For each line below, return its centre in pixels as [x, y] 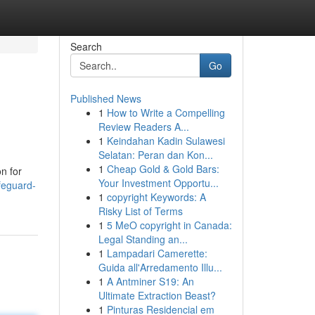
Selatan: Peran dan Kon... [155, 155]
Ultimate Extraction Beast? [157, 295]
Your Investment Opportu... [158, 183]
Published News [105, 98]
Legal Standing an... [143, 239]
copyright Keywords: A [156, 197]
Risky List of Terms [140, 211]
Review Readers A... [143, 127]
